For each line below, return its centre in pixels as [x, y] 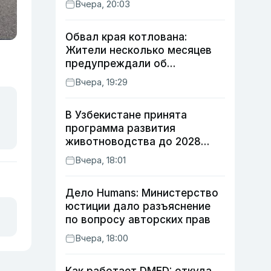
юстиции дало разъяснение [138, 206]
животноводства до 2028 [133, 142]
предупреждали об [116, 64]
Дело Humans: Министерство [142, 193]
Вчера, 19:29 [101, 82]
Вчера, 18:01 [100, 160]
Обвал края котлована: [126, 37]
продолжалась [105, 90]
